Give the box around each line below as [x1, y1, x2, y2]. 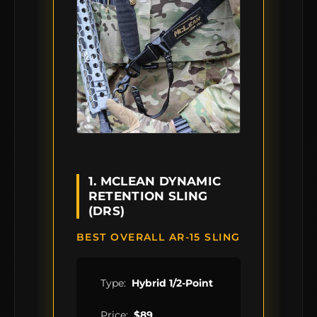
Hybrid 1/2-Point [132, 277, 213, 289]
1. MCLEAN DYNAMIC [88, 174, 221, 189]
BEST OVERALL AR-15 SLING [76, 231, 241, 244]
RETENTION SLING [88, 189, 208, 204]
